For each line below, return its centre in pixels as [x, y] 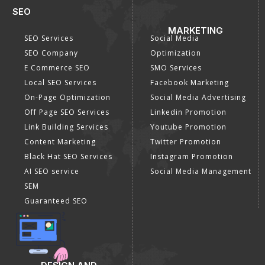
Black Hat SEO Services [68, 157]
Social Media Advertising [198, 98]
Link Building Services [66, 127]
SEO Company [51, 53]
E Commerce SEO [57, 68]
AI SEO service [51, 172]
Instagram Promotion [192, 157]
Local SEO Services [60, 83]
